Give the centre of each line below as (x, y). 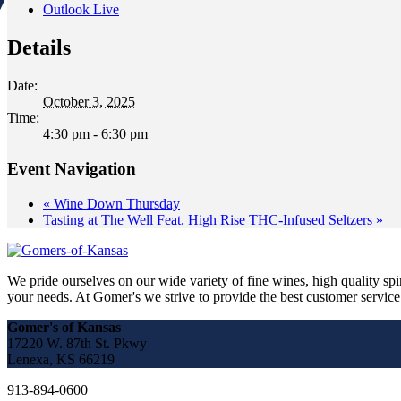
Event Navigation (72, 168)
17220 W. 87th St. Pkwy (77, 343)
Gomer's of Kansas (64, 327)
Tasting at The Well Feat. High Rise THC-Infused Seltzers (209, 219)
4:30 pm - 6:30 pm (95, 134)
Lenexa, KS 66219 (61, 359)
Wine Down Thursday (115, 203)
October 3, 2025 (89, 102)
